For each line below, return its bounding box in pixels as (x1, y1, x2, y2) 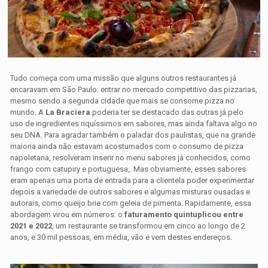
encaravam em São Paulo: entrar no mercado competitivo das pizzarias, (10, 85, 258, 95)
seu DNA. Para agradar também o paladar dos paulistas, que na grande (10, 130, 256, 140)
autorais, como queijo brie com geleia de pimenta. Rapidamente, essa (10, 199, 252, 208)
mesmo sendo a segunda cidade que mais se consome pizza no (10, 96, 235, 106)
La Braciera (45, 108, 91, 117)
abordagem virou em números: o (10, 210, 125, 220)
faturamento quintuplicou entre (124, 210, 244, 220)
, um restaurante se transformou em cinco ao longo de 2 (52, 221, 246, 231)
